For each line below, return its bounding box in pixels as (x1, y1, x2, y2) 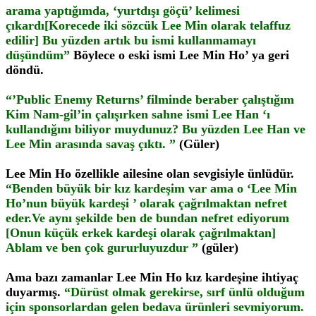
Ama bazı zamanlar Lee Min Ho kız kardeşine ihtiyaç (6, 270, 298, 284)
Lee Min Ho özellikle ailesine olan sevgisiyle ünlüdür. (6, 166, 294, 181)
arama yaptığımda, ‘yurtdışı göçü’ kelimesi (6, 4, 240, 18)
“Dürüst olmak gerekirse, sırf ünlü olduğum (64, 285, 305, 299)
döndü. (6, 63, 44, 77)
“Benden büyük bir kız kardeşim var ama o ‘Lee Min (6, 181, 297, 195)
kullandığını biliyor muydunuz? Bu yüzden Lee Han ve (6, 122, 305, 136)
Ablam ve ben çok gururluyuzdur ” (6, 241, 198, 255)
